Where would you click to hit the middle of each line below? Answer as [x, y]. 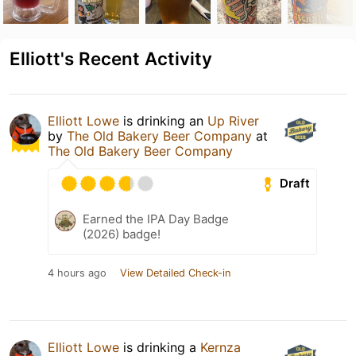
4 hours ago [77, 273]
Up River [233, 120]
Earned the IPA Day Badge [156, 219]
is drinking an [163, 120]
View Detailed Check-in [175, 273]
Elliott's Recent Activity [111, 58]
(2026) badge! [122, 234]
